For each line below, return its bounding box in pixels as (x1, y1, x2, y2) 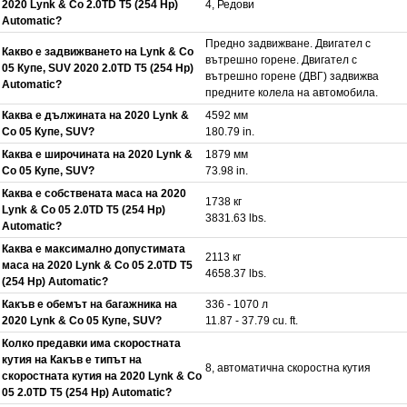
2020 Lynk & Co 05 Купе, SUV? (2, 313, 162, 327)
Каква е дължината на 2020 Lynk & (2, 108, 189, 122)
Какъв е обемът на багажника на (2, 297, 177, 311)
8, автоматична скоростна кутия (205, 361, 371, 374)
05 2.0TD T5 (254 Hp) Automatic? (2, 385, 172, 399)
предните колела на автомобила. (205, 85, 378, 99)
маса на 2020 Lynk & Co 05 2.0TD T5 (2, 258, 193, 272)
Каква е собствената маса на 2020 (2, 186, 186, 200)
